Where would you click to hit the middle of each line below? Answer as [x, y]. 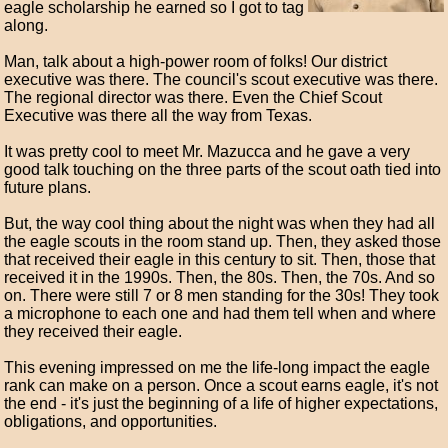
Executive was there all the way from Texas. [158, 115]
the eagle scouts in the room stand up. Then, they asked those [223, 241]
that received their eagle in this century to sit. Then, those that [220, 259]
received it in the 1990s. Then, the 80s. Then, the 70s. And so [220, 277]
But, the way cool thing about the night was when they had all [220, 223]
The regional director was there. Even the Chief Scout [193, 97]
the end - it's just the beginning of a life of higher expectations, [221, 403]
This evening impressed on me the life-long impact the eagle [217, 367]
